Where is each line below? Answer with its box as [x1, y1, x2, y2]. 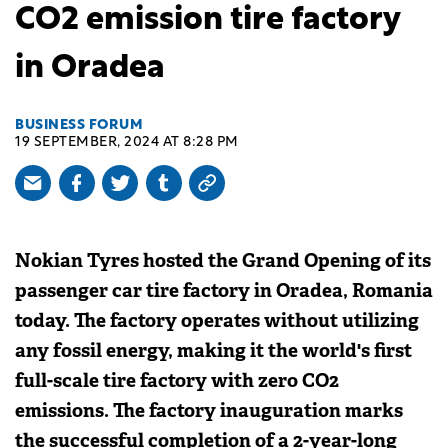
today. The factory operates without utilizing [15, 307, 419, 333]
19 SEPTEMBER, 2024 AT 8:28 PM [15, 134, 239, 150]
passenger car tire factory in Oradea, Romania [15, 277, 433, 303]
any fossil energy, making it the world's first [15, 337, 412, 363]
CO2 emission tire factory [15, 5, 400, 38]
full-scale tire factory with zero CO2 [15, 367, 339, 393]
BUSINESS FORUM [15, 117, 143, 133]
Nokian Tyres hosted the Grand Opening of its [15, 247, 431, 273]
